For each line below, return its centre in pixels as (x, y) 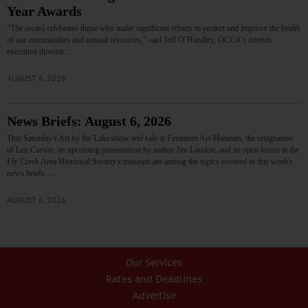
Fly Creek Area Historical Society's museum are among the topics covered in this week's (150, 161)
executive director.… (40, 51)
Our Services (154, 262)
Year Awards (44, 11)
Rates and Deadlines (154, 279)
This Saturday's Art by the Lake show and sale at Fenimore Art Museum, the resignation (150, 138)
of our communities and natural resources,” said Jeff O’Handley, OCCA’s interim (139, 40)
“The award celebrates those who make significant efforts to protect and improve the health (154, 28)
